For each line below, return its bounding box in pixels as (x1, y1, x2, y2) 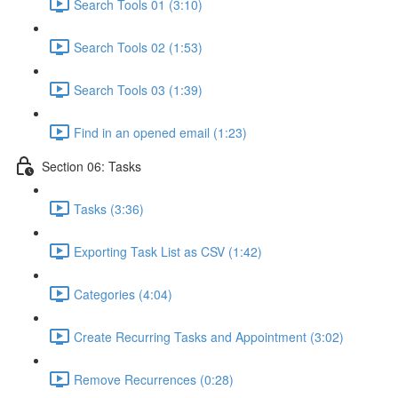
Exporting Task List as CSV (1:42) (74, 242, 262, 260)
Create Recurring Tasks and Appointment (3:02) (74, 327, 344, 346)
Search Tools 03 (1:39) (74, 80, 203, 99)
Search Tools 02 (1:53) (74, 37, 203, 56)
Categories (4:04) (74, 284, 172, 303)
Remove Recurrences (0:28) (74, 370, 234, 388)
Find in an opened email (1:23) (74, 123, 247, 141)
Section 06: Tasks (42, 156, 141, 175)
